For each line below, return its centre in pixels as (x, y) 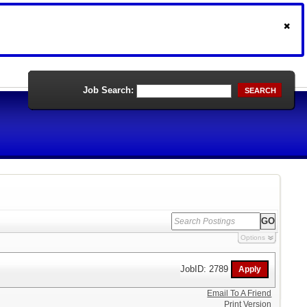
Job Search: (108, 90)
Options (253, 237)
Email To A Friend (240, 293)
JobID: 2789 (206, 269)
